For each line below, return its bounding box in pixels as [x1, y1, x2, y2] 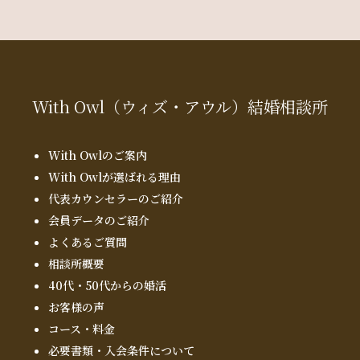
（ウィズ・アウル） [104, 95, 247, 119]
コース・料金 [48, 320, 115, 337]
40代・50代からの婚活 [48, 276, 166, 293]
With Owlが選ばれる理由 [48, 168, 181, 185]
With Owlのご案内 [48, 146, 147, 163]
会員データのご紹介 [48, 211, 149, 228]
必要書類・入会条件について [48, 342, 194, 358]
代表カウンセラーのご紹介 [48, 190, 183, 207]
